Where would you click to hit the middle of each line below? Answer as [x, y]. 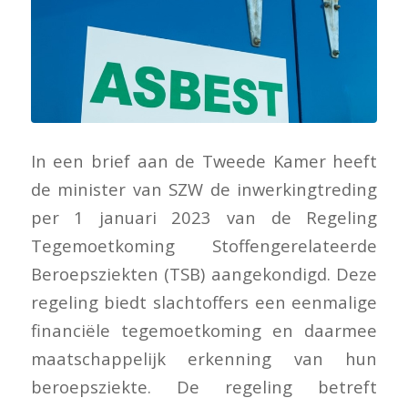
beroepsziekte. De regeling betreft [204, 386]
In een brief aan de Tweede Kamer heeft [204, 160]
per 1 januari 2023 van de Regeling [204, 217]
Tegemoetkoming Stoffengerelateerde [204, 245]
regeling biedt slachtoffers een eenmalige [204, 301]
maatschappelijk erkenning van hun [204, 358]
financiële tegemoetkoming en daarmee [204, 330]
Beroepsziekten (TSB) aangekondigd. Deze [204, 273]
